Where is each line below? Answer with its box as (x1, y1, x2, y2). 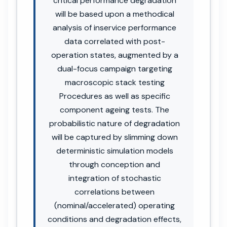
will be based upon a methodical (55, 8, 174, 19)
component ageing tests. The (60, 104, 169, 115)
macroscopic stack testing (64, 77, 165, 88)
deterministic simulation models (56, 145, 173, 156)
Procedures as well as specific (59, 90, 170, 101)
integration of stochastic (68, 172, 161, 183)
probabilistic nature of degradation (49, 118, 180, 129)
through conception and (69, 159, 160, 170)
